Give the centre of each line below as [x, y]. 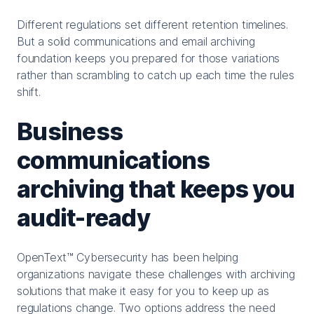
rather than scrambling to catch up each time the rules [156, 75]
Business [70, 131]
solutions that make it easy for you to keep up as [143, 291]
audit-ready [83, 217]
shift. [29, 91]
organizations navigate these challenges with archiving [156, 274]
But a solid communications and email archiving [136, 41]
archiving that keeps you [156, 189]
